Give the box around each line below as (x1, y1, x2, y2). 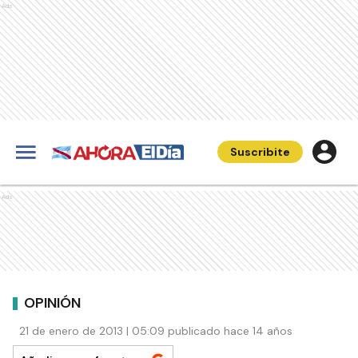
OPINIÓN (24, 292, 81, 312)
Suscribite (230, 145, 290, 159)
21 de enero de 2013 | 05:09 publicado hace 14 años (19, 324, 292, 338)
